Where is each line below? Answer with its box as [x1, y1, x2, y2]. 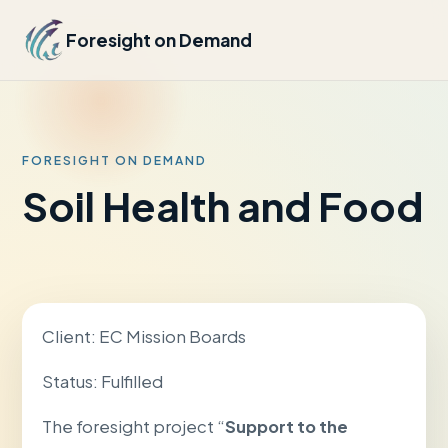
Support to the [225, 415, 349, 437]
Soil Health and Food [22, 180, 424, 231]
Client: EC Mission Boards [42, 326, 247, 347]
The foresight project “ [42, 415, 226, 437]
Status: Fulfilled [42, 370, 164, 392]
